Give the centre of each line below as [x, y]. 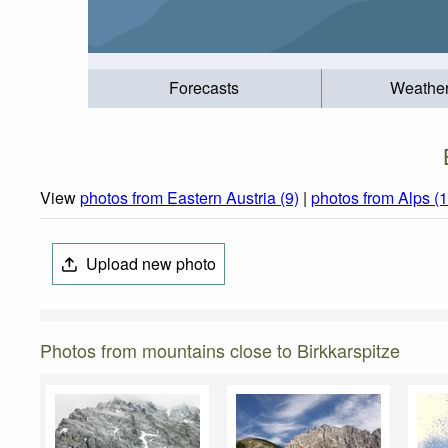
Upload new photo [149, 264]
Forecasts [204, 88]
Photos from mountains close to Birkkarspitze [220, 350]
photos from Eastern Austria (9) [189, 198]
